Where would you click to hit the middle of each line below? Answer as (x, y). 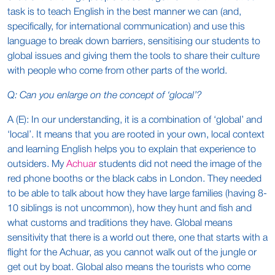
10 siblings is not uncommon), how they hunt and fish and (130, 209)
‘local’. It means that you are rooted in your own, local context (136, 135)
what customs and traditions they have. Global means (120, 223)
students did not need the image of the (179, 165)
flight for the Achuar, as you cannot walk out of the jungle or (132, 253)
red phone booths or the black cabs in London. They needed (134, 179)
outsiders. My (37, 165)
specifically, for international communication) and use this (126, 27)
